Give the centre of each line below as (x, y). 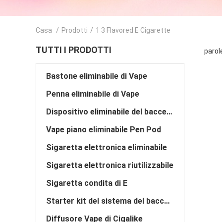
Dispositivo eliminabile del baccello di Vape (169, 112)
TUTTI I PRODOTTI (74, 50)
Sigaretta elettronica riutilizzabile (110, 165)
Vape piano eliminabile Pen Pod (104, 130)
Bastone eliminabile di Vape (97, 76)
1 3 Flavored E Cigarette (133, 30)
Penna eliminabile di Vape (93, 94)
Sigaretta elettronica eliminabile (107, 147)
